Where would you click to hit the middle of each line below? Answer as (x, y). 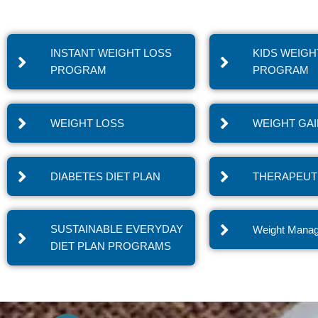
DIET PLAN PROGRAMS (111, 246)
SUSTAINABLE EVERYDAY (117, 229)
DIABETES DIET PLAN (106, 176)
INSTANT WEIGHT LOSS (111, 53)
